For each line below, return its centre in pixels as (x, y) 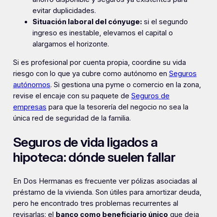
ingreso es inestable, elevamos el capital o (102, 33)
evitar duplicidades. (64, 11)
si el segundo (165, 22)
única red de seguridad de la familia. (72, 118)
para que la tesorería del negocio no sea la (117, 107)
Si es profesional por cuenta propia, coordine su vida (99, 62)
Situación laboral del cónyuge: (87, 22)
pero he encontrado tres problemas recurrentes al (95, 203)
